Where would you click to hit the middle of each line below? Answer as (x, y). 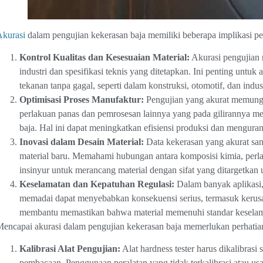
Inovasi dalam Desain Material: (81, 141)
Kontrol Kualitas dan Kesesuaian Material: (104, 57)
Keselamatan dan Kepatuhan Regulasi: (97, 184)
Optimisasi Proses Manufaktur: (81, 99)
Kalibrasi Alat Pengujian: (70, 249)
